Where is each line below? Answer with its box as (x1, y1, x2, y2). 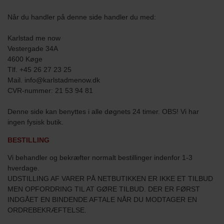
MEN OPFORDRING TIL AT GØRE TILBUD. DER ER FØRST (7, 185, 200, 193)
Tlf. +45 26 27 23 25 (7, 65, 71, 73)
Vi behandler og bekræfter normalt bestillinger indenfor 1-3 (7, 153, 192, 162)
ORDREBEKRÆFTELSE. (7, 206, 86, 214)
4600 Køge (7, 54, 42, 63)
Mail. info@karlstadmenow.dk (7, 75, 100, 84)
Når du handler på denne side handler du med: (7, 12, 160, 21)
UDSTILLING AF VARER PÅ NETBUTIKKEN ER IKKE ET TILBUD (7, 174, 213, 183)
